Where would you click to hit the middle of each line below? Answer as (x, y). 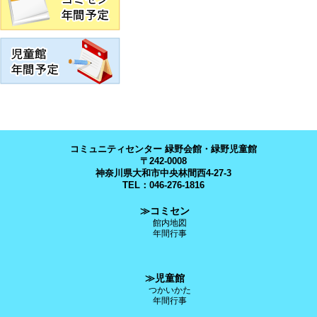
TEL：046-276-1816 (163, 185)
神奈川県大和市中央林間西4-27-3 (163, 173)
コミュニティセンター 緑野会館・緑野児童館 (163, 149)
